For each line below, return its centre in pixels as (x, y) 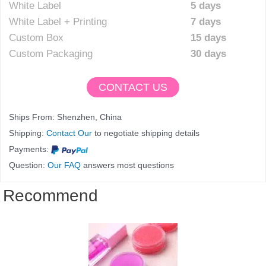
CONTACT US (133, 87)
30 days (208, 54)
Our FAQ (64, 165)
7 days (206, 22)
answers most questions (127, 165)
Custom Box (36, 38)
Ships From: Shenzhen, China (65, 117)
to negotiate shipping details (146, 133)
